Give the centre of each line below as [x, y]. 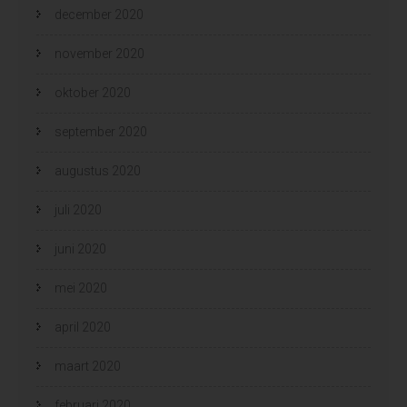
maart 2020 [88, 366]
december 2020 [99, 14]
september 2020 [101, 131]
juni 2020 [80, 248]
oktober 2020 [93, 92]
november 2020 [99, 53]
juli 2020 [78, 209]
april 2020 [83, 327]
